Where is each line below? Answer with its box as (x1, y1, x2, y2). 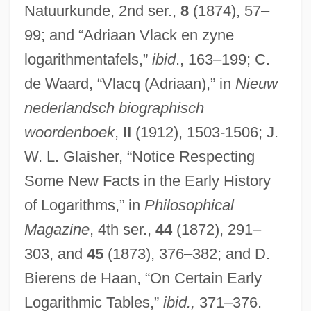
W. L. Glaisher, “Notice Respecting (24, 147, 255, 165)
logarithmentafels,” (24, 50, 152, 68)
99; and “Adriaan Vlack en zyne (24, 26, 234, 44)
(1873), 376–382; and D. (103, 244, 270, 262)
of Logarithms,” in (24, 196, 144, 214)
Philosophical (144, 196, 234, 214)
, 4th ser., (89, 220, 155, 238)
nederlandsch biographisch (24, 99, 204, 117)
